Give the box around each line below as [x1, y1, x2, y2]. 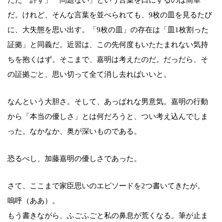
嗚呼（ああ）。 [7, 196, 59, 205]
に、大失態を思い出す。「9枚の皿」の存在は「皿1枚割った [7, 25, 209, 34]
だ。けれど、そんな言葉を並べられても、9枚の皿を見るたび [7, 10, 212, 19]
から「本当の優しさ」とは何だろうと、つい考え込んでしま [7, 112, 208, 120]
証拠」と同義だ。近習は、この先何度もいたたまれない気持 [7, 40, 208, 49]
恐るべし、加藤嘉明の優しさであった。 [7, 154, 141, 163]
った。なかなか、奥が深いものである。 [7, 127, 141, 135]
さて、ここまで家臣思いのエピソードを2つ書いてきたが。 [7, 181, 205, 190]
